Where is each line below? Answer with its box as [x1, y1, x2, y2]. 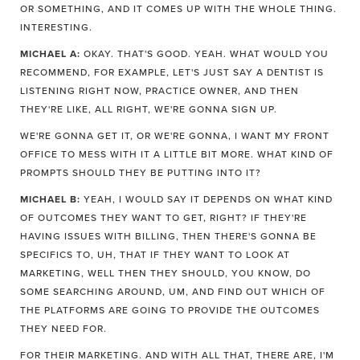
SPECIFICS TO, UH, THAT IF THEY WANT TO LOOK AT [20, 249, 290, 260]
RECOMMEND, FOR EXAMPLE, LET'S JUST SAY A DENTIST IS [20, 67, 324, 78]
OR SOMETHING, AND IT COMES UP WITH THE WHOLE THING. [20, 3, 337, 14]
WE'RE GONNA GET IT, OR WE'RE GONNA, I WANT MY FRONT [20, 130, 329, 141]
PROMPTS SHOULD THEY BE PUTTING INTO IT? [20, 167, 261, 178]
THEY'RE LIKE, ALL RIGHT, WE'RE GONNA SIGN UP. [20, 104, 277, 115]
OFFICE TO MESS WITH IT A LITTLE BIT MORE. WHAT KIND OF [20, 149, 333, 160]
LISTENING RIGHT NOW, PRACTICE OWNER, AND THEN [20, 85, 299, 96]
